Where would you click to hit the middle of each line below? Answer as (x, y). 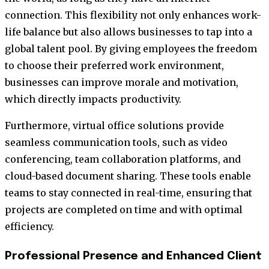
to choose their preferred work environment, (114, 65)
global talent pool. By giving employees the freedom (131, 48)
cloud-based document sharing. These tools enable (128, 176)
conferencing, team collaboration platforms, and (123, 159)
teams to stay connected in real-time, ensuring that (128, 192)
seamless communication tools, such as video (116, 142)
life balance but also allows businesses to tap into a (128, 32)
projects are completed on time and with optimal (124, 209)
